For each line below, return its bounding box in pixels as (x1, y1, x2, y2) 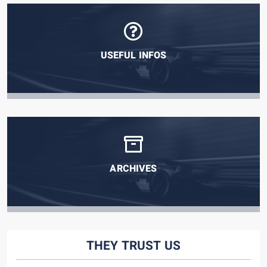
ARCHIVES (110, 162, 157, 176)
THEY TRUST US (86, 237, 181, 255)
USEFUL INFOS (100, 48, 167, 63)
